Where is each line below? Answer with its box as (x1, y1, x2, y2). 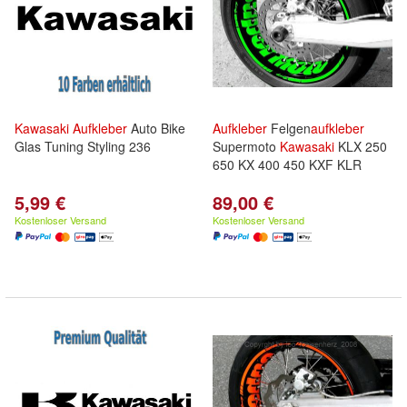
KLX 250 (334, 137, 387, 155)
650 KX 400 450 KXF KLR (213, 155, 362, 174)
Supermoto (213, 137, 280, 155)
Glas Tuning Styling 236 (15, 137, 151, 155)
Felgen (267, 119, 311, 137)
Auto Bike (127, 119, 185, 137)
